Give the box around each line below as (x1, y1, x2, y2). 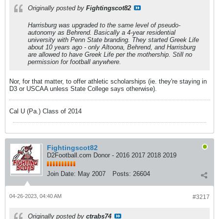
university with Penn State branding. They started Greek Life (28, 36, 199, 44)
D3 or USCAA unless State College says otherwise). (9, 85, 157, 92)
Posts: (112, 170, 131, 177)
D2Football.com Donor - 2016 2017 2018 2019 (47, 152, 176, 159)
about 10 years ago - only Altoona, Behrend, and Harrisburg (28, 44, 196, 51)
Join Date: (47, 170, 76, 177)
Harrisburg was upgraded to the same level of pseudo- (28, 22, 180, 29)
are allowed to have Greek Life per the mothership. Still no (28, 51, 192, 58)
